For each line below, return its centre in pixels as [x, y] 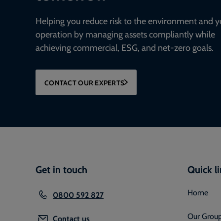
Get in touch [61, 169]
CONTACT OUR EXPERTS [85, 82]
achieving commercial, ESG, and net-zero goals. [125, 47]
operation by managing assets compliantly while [125, 33]
